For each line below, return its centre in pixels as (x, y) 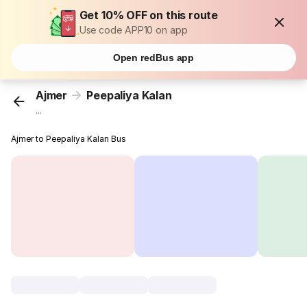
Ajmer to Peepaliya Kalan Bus (69, 139)
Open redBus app (153, 58)
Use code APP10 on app (133, 30)
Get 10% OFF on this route (149, 15)
